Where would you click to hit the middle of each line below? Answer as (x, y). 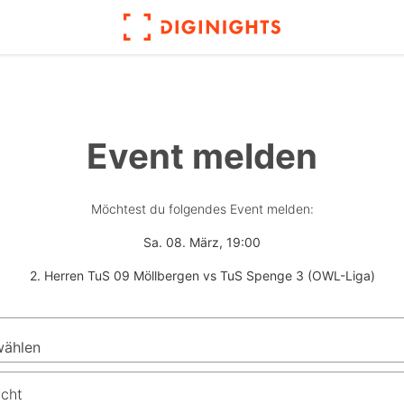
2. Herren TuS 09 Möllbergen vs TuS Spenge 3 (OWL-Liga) (202, 276)
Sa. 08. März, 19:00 (202, 243)
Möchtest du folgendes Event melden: (202, 209)
